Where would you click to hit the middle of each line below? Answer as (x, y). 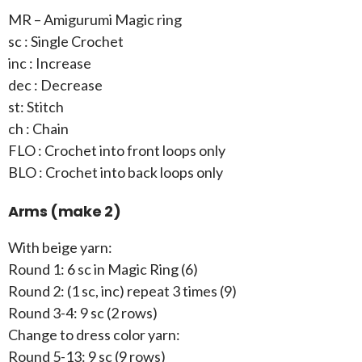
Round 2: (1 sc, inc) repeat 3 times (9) (122, 291)
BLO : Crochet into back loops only (116, 173)
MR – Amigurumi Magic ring (95, 20)
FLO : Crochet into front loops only (117, 151)
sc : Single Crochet (66, 42)
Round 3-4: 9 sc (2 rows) (83, 313)
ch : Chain (38, 129)
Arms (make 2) (65, 212)
